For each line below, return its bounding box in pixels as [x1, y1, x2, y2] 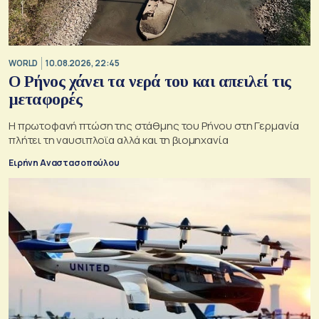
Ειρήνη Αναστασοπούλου [9, 157, 120, 169]
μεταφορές [9, 90, 83, 109]
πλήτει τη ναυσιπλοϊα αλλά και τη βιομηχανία [9, 132, 229, 148]
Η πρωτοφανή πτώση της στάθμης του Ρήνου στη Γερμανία [9, 118, 300, 134]
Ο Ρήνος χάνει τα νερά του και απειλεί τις [9, 73, 291, 91]
